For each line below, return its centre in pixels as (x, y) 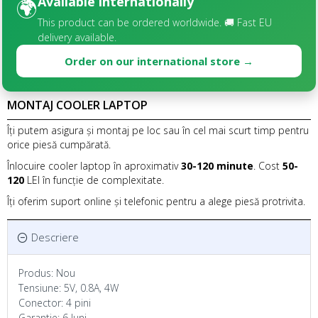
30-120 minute (217, 166)
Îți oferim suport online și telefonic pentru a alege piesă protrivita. (156, 201)
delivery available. (77, 37)
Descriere (55, 237)
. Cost (268, 166)
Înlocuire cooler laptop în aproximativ (94, 166)
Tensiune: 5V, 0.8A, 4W (68, 288)
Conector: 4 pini (55, 303)
